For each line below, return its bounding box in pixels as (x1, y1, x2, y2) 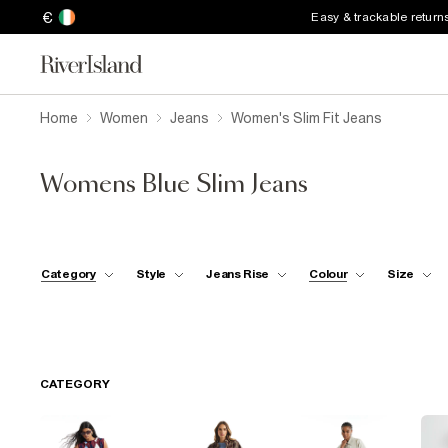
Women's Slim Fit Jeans (231, 110, 382, 126)
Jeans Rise (206, 266, 270, 281)
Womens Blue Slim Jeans (40, 173, 308, 197)
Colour (309, 266, 348, 281)
